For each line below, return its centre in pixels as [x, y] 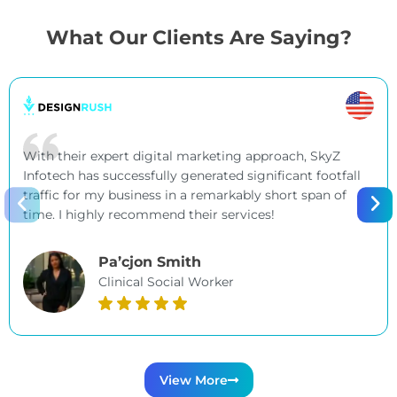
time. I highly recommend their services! [149, 214]
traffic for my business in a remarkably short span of [185, 195]
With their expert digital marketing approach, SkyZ [182, 156]
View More [193, 380]
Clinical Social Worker [166, 282]
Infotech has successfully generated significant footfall [192, 175]
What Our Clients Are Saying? [198, 37]
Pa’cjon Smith [150, 262]
